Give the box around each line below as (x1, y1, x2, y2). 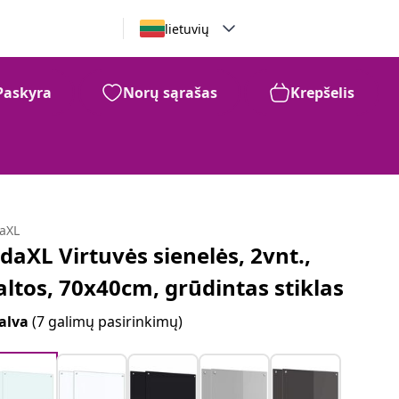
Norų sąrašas (123, 83, 217, 102)
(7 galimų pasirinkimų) (32, 312, 183, 331)
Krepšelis (290, 83, 354, 102)
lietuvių (164, 20, 209, 37)
